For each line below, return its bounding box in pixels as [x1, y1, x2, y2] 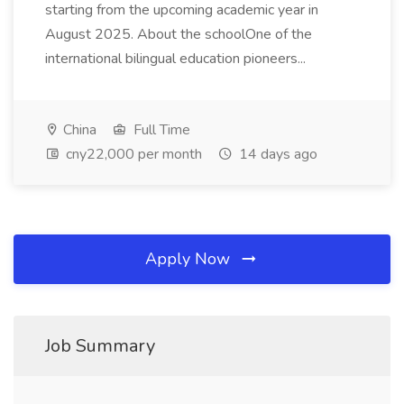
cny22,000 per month [62, 144, 202, 164]
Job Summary [45, 334, 155, 358]
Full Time [130, 120, 190, 140]
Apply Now [145, 248, 234, 270]
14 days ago [235, 144, 317, 164]
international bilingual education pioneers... [45, 49, 309, 69]
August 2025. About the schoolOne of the [45, 24, 312, 44]
